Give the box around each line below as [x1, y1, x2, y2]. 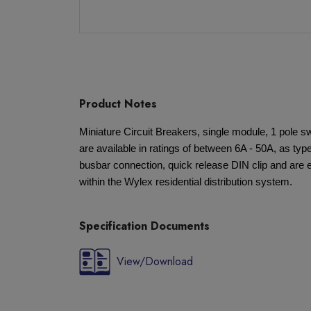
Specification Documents [79, 218, 210, 234]
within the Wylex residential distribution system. [79, 176, 292, 187]
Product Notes [79, 96, 157, 112]
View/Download [117, 253, 193, 269]
